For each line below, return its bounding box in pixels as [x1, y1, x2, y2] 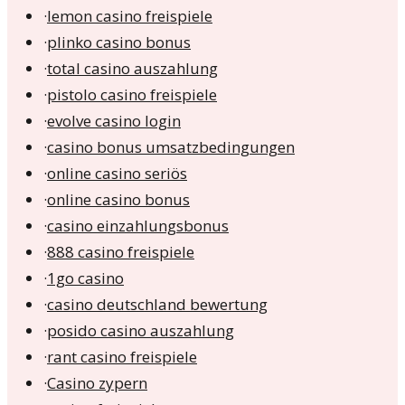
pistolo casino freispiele [47, 84, 217, 106]
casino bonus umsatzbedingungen [47, 137, 295, 158]
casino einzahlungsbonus [47, 215, 229, 237]
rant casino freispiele [47, 346, 197, 368]
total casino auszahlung [47, 58, 218, 80]
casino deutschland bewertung [47, 294, 268, 316]
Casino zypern [47, 372, 147, 394]
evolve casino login [47, 110, 181, 132]
